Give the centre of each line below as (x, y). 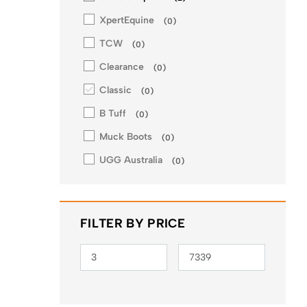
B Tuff (113, 113)
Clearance (122, 67)
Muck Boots (126, 137)
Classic (115, 90)
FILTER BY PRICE (133, 223)
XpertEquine (127, 20)
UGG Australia (131, 160)
